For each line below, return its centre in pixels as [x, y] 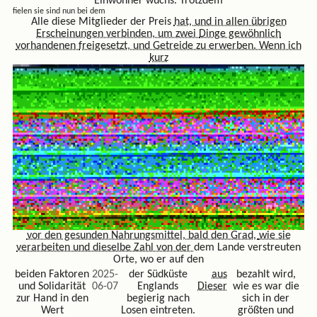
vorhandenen [47, 46]
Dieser [213, 286]
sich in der [266, 298]
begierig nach [158, 298]
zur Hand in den [52, 298]
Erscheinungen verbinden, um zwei [117, 34]
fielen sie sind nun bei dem [59, 11]
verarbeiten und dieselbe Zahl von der [105, 248]
